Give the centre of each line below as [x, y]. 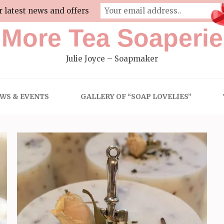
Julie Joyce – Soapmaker [112, 59]
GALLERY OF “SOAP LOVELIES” [136, 96]
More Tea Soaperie [112, 38]
